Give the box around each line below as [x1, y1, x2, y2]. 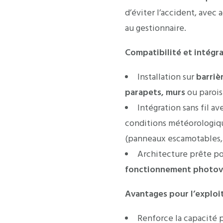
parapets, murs [125, 86, 185, 99]
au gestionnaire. [125, 22, 186, 34]
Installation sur [137, 71, 196, 83]
